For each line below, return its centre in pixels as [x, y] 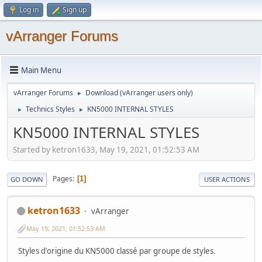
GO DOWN [27, 179]
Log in [29, 10]
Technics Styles [50, 109]
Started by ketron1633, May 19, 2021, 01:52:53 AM [106, 149]
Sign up [75, 10]
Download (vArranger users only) [139, 93]
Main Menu [41, 70]
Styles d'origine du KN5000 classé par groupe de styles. [117, 251]
